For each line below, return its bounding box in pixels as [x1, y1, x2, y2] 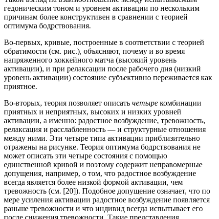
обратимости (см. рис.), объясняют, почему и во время [4, 47, 185, 56]
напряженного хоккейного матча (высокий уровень [4, 56, 176, 65]
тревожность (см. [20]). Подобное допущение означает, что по [4, 187, 210, 196]
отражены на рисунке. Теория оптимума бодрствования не [4, 143, 200, 152]
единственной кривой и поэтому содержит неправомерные [4, 160, 202, 169]
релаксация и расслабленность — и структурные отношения [4, 125, 206, 134]
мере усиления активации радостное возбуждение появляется [4, 196, 210, 204]
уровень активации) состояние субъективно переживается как [4, 73, 212, 82]
